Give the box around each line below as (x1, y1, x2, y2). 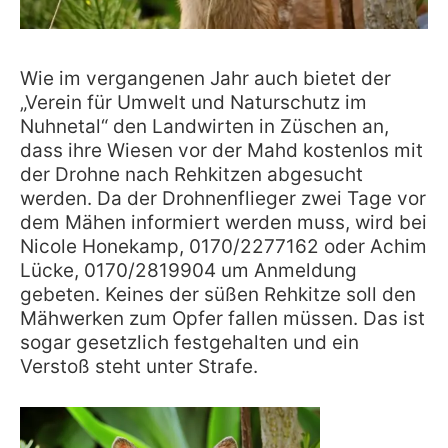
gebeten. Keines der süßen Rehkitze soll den (20, 282, 416, 306)
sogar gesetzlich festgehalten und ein (20, 330, 359, 354)
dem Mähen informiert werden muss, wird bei (20, 210, 427, 234)
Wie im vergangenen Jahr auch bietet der (20, 66, 391, 90)
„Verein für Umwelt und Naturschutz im (20, 90, 367, 114)
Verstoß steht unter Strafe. (20, 354, 258, 378)
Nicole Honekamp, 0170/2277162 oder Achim (20, 234, 427, 258)
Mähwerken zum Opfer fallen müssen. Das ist (20, 306, 425, 330)
